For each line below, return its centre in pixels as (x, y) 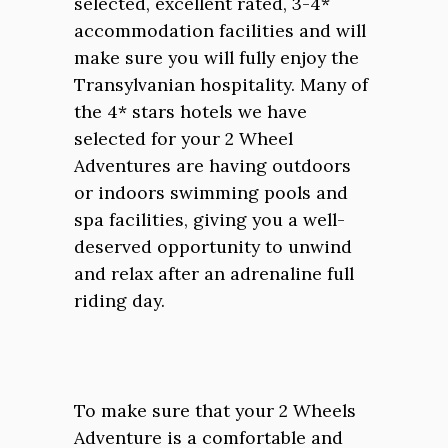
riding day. (119, 300)
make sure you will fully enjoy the (216, 57)
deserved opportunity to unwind (213, 246)
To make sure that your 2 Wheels (215, 410)
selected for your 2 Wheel (183, 138)
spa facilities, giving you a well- (209, 219)
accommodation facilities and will (220, 30)
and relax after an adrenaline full (214, 273)
